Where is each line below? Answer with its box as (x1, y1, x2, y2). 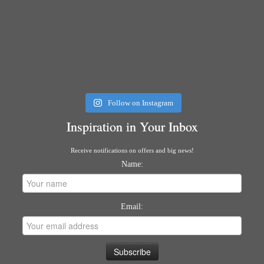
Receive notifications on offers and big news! (70, 147, 194, 154)
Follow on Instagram (107, 98, 173, 108)
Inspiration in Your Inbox (66, 117, 198, 135)
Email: (121, 202, 143, 212)
